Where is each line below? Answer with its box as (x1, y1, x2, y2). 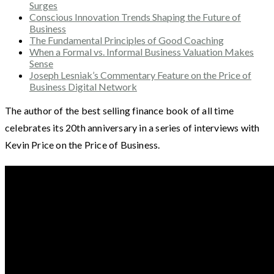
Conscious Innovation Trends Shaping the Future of (29, 10, 241, 23)
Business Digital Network (29, 80, 137, 92)
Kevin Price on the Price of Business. (5, 138, 160, 150)
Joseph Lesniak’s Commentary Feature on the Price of (29, 68, 251, 81)
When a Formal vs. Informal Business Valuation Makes (29, 45, 254, 57)
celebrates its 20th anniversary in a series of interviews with (5, 121, 260, 133)
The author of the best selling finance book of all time (5, 104, 234, 116)
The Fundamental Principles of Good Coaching (29, 34, 224, 46)
